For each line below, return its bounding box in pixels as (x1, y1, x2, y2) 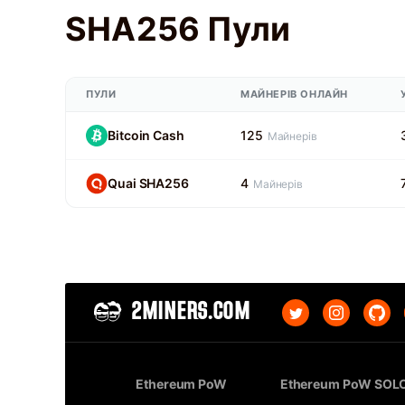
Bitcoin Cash (108, 127, 184, 143)
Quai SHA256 (108, 175, 189, 191)
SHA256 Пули (65, 9, 290, 49)
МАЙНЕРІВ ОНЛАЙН (240, 88, 348, 100)
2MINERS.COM (131, 300, 250, 325)
